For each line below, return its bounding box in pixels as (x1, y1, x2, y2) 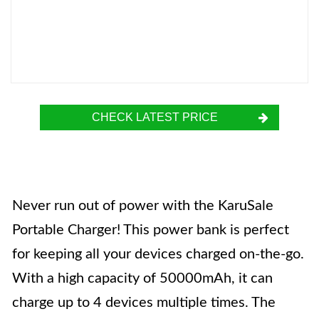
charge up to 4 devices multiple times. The (12, 296, 276, 310)
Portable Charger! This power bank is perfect (12, 223, 289, 237)
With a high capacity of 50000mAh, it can (12, 271, 273, 286)
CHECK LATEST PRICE (91, 111, 218, 123)
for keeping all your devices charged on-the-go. (12, 247, 304, 261)
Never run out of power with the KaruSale (12, 199, 273, 213)
